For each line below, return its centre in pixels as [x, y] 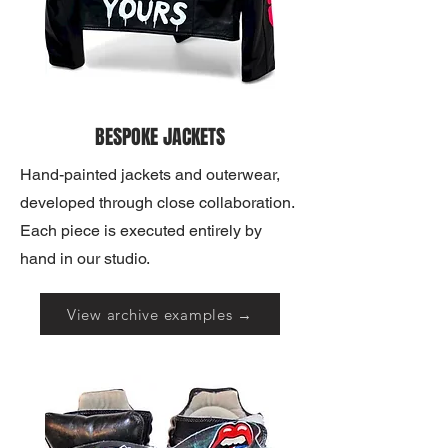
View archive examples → [160, 314]
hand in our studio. [85, 258]
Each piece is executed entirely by [141, 230]
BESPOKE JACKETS [160, 137]
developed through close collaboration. [157, 202]
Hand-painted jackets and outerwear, [150, 174]
